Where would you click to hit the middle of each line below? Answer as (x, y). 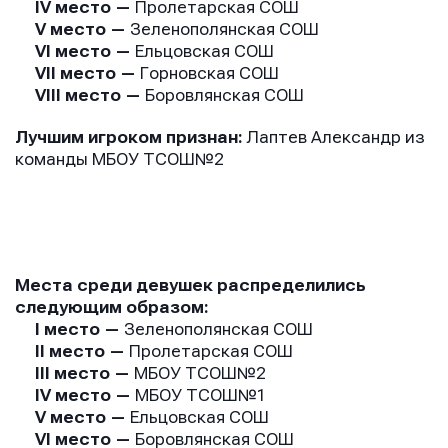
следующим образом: (114, 307)
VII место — (77, 73)
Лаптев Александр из (336, 137)
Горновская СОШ (209, 73)
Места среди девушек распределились (190, 285)
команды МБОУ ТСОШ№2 (121, 159)
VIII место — (80, 95)
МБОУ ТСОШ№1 (201, 395)
